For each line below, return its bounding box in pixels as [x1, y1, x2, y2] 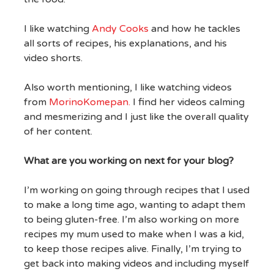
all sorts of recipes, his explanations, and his [23, 37, 227, 50]
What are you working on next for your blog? [23, 155, 236, 168]
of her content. [23, 125, 92, 138]
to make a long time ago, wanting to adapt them [23, 199, 245, 212]
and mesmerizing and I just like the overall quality [23, 111, 249, 124]
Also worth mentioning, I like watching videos [23, 81, 232, 94]
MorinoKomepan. [48, 96, 133, 109]
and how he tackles [148, 23, 240, 35]
